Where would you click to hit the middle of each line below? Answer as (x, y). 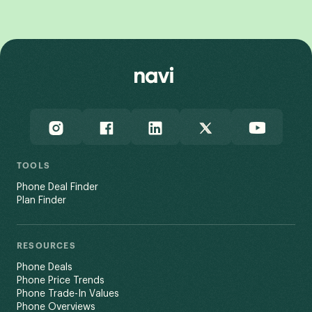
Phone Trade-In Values (68, 294)
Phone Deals (45, 268)
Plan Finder (41, 201)
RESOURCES (46, 246)
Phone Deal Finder (57, 188)
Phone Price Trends (61, 281)
